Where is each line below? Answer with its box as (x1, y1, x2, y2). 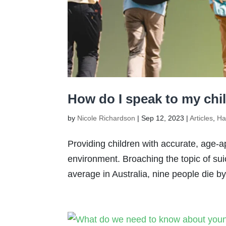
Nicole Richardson (77, 114, 136, 122)
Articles (190, 114, 213, 122)
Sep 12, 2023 (141, 114, 185, 122)
